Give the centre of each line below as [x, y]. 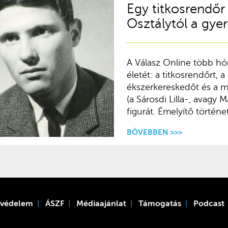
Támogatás [160, 203]
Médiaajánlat [102, 203]
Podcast [209, 203]
